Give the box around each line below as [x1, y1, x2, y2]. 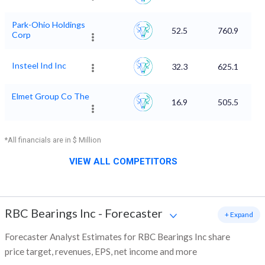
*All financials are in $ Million [5, 135, 101, 145]
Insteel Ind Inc [12, 60, 66, 71]
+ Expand [225, 210, 253, 219]
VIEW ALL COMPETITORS [69, 156, 177, 167]
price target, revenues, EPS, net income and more [5, 246, 197, 257]
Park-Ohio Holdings [12, 20, 85, 30]
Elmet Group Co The [12, 91, 89, 102]
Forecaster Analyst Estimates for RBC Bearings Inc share [5, 231, 230, 243]
